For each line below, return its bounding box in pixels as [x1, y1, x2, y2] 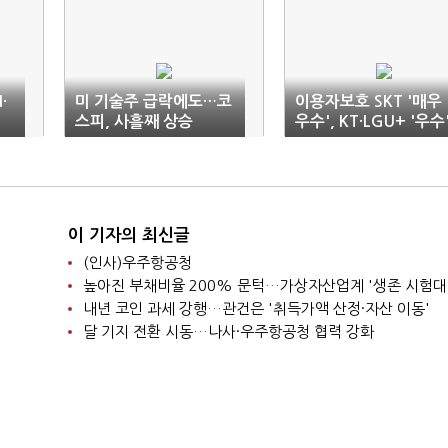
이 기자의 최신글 [67, 227, 190, 244]
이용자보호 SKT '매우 [295, 94, 442, 109]
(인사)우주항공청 [82, 255, 192, 270]
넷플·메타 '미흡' [295, 134, 403, 149]
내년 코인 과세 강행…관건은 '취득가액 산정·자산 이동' [82, 301, 430, 316]
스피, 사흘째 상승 [75, 114, 193, 129]
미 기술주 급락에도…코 [75, 94, 232, 109]
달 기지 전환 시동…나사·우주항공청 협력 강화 [82, 324, 374, 339]
